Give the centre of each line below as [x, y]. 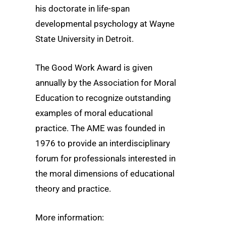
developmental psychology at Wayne [105, 23]
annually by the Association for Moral [106, 82]
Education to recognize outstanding [103, 98]
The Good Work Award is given [94, 67]
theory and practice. [73, 188]
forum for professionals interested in [105, 158]
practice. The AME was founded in [100, 128]
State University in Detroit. [84, 39]
